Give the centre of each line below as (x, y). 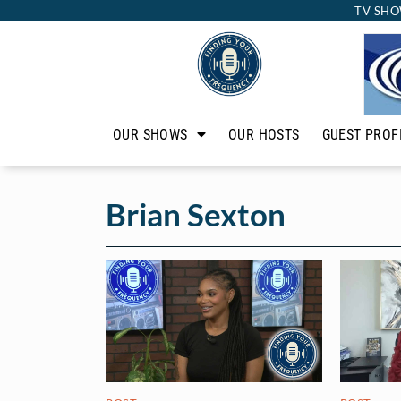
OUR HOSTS (264, 134)
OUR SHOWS (150, 134)
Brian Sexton (196, 213)
